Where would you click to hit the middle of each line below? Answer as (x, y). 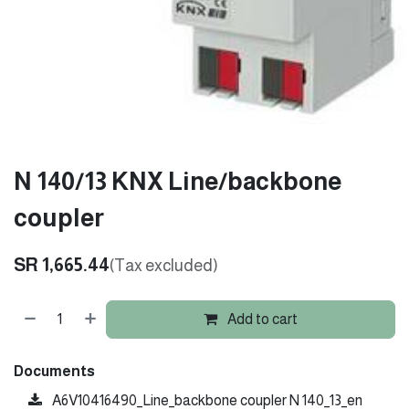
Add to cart (262, 319)
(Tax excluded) (164, 265)
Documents (54, 371)
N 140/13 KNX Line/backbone (178, 181)
